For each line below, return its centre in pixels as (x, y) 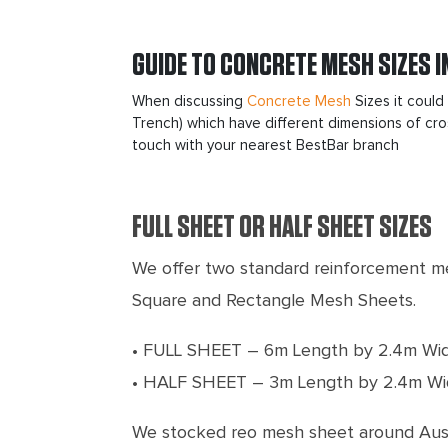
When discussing (189, 101)
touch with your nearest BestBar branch (265, 145)
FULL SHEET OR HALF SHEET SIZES (282, 226)
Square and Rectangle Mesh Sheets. (274, 300)
